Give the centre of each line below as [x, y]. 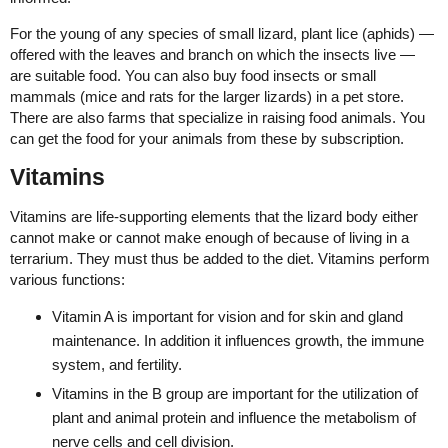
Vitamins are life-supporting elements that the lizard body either [214, 217]
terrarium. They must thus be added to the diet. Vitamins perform [220, 259]
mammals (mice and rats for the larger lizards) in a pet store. [207, 97]
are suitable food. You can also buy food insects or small [193, 76]
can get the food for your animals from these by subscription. [207, 139]
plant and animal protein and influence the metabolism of [234, 418]
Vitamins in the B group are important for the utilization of [235, 394]
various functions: [67, 280]
